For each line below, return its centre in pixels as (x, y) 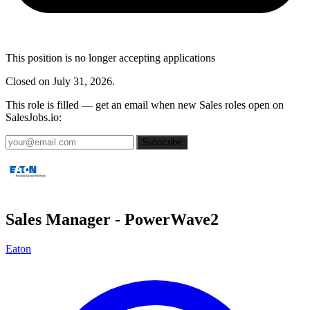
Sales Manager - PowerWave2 (112, 219)
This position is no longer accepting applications (110, 58)
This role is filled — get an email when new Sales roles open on (145, 105)
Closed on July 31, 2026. (60, 81)
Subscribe (162, 142)
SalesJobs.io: (34, 117)
